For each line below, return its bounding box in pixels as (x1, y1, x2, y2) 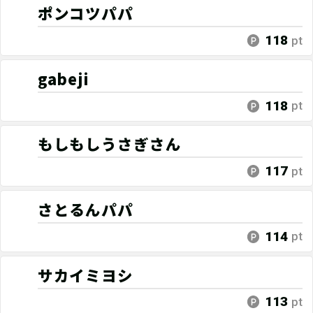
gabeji (37, 67, 89, 89)
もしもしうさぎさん (37, 133, 182, 155)
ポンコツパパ (37, 2, 134, 24)
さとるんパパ (37, 198, 134, 220)
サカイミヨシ (37, 263, 134, 286)
